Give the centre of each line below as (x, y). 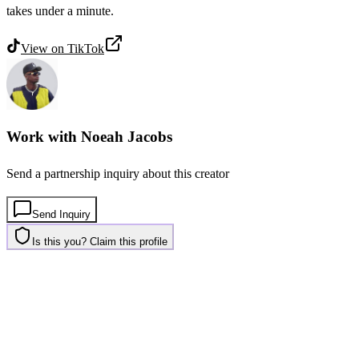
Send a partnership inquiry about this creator (118, 173)
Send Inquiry (61, 214)
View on (44, 49)
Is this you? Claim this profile (100, 241)
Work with (44, 137)
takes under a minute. (60, 11)
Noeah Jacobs (127, 137)
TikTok (86, 49)
